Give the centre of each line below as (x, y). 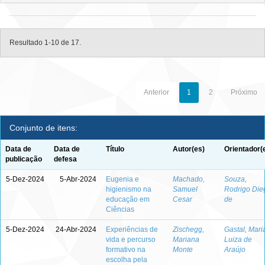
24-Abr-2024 (76, 230)
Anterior (156, 92)
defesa (65, 159)
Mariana (186, 240)
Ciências (120, 209)
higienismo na (129, 189)
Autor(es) (189, 149)
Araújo (235, 250)
